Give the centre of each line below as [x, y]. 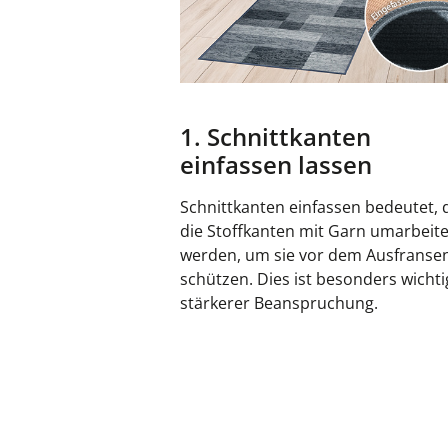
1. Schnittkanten [275, 136]
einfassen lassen [276, 164]
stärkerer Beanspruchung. [279, 302]
